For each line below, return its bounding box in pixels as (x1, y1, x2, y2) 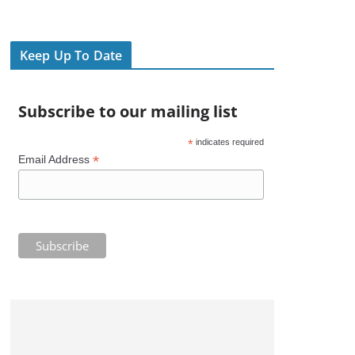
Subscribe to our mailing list (17, 101, 238, 122)
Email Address (17, 153, 93, 166)
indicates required (193, 137, 265, 147)
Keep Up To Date (20, 47, 123, 64)
